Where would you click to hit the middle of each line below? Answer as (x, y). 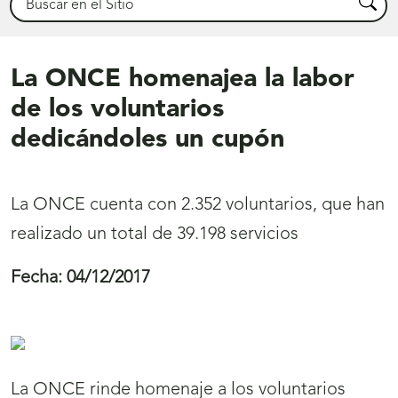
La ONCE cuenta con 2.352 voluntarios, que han (198, 206)
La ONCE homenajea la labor (183, 80)
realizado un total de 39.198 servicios (155, 235)
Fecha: (36, 279)
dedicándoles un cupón (147, 140)
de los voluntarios (117, 110)
